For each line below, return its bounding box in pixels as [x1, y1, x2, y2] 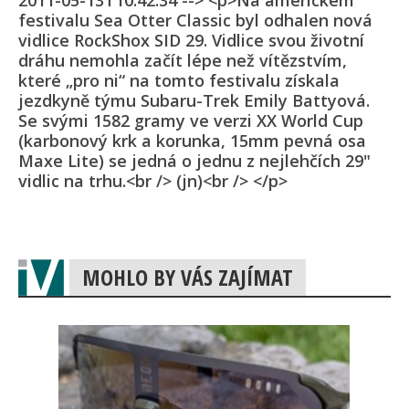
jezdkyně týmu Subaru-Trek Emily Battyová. [18, 89, 370, 112]
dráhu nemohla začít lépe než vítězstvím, [18, 49, 347, 72]
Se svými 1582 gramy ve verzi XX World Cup [18, 110, 363, 132]
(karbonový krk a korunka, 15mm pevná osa [18, 130, 366, 152]
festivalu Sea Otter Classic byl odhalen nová [18, 9, 372, 32]
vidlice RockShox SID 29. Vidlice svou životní [18, 29, 364, 52]
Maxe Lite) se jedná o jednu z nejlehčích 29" [18, 150, 371, 173]
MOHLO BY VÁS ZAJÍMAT [82, 262, 293, 293]
